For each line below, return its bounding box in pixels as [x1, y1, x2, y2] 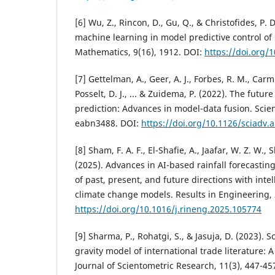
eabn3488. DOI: [75, 117, 141, 129]
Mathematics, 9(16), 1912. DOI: [75, 45, 204, 58]
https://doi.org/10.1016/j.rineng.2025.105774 [75, 203, 261, 215]
